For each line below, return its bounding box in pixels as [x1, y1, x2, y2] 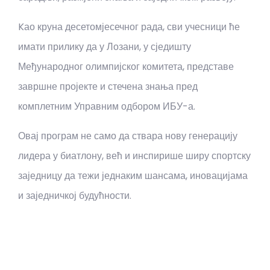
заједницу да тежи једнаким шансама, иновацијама [18, 169, 248, 183]
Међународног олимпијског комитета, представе [18, 60, 234, 74]
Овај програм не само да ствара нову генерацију [18, 129, 237, 143]
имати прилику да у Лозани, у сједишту [18, 40, 191, 54]
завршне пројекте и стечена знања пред [18, 80, 198, 93]
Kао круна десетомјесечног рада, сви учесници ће [18, 20, 240, 34]
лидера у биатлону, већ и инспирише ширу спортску [18, 149, 251, 163]
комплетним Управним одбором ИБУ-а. [18, 99, 195, 113]
